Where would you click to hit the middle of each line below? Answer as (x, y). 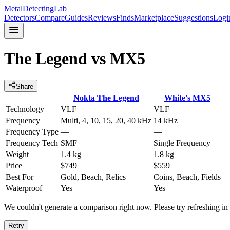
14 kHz (166, 120)
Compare (50, 18)
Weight (17, 154)
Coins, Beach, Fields (187, 177)
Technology (25, 109)
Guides (76, 18)
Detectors (20, 18)
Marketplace (154, 18)
